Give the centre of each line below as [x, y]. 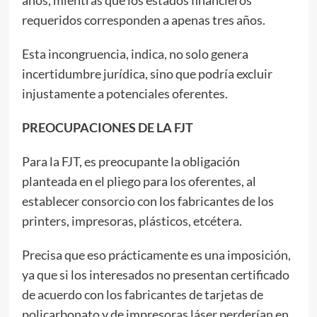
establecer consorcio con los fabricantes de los [148, 201]
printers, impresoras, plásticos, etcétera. [132, 220]
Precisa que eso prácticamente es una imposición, [156, 254]
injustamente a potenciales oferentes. [125, 93]
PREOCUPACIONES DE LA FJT [107, 127]
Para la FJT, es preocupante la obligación [131, 161]
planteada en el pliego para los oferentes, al [139, 181]
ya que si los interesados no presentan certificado [155, 274]
